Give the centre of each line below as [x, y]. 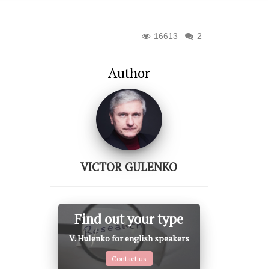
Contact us [129, 258]
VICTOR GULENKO [129, 166]
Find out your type [129, 219]
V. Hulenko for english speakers [129, 238]
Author [129, 73]
